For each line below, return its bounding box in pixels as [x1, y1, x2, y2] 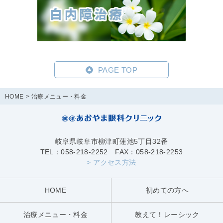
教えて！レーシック [135, 211, 200, 219]
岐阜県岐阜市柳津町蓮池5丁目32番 [55, 137, 168, 146]
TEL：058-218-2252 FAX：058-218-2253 [40, 148, 183, 156]
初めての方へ [145, 186, 189, 195]
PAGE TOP [98, 65, 138, 74]
